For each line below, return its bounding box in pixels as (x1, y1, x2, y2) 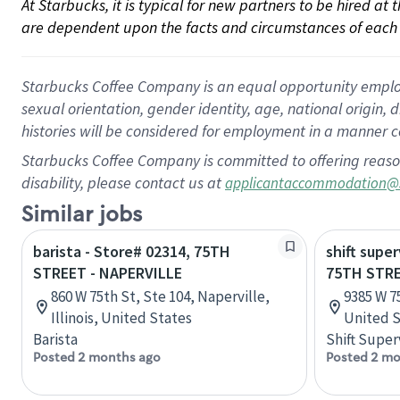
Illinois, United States (51, 308, 192, 328)
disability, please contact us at (21, 172, 225, 193)
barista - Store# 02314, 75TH (33, 241, 230, 262)
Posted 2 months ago (33, 349, 161, 365)
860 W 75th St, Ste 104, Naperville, (51, 287, 270, 306)
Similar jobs (21, 201, 142, 229)
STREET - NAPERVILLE (33, 262, 182, 283)
